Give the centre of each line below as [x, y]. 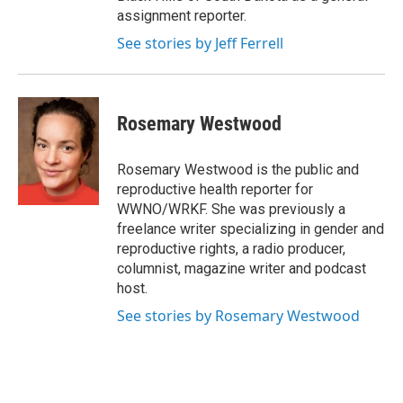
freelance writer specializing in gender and [251, 228]
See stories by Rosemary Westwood [238, 315]
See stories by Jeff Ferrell [200, 43]
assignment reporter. [182, 15]
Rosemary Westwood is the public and [238, 169]
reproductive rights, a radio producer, [231, 248]
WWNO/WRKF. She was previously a [231, 209]
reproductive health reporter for [215, 189]
